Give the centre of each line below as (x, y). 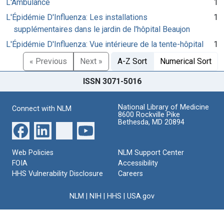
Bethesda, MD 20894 (151, 122)
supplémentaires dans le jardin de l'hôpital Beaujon (102, 29)
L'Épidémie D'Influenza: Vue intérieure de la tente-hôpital (105, 44)
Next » (91, 61)
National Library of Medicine (163, 107)
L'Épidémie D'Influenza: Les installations (77, 17)
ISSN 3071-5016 (112, 81)
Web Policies (33, 152)
